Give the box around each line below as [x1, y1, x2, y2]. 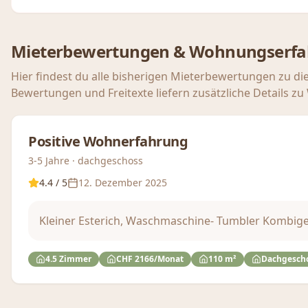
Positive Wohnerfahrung [28, 132, 188, 151]
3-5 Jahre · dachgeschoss [28, 154, 143, 167]
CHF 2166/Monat [116, 253, 184, 265]
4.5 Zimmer [45, 253, 91, 265]
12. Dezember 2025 [78, 176, 167, 189]
